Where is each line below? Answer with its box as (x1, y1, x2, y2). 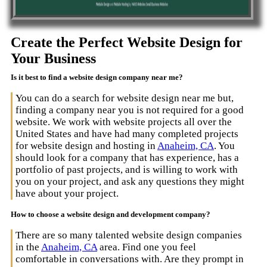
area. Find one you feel (97, 241, 196, 253)
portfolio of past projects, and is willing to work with (15, 163, 238, 175)
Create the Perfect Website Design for (11, 34, 243, 50)
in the (15, 241, 41, 253)
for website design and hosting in (15, 139, 157, 151)
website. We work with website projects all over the (15, 116, 232, 128)
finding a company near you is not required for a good (15, 104, 244, 116)
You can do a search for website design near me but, (15, 92, 234, 104)
